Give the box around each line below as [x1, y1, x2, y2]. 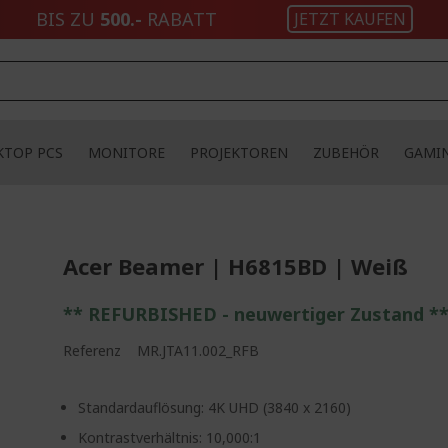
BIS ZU [35, 7, 100, 31]
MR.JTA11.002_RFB [137, 341, 260, 360]
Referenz [63, 341, 122, 360]
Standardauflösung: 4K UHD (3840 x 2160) [78, 398, 352, 417]
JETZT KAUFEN [293, 8, 406, 30]
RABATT [141, 7, 217, 31]
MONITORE [87, 143, 165, 162]
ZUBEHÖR [312, 143, 379, 162]
